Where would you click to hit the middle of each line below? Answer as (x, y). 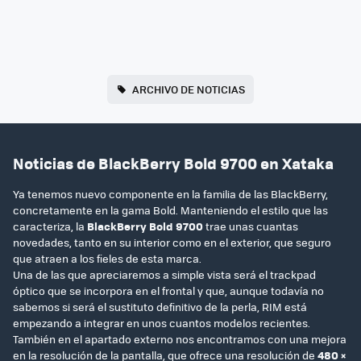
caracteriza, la (50, 226)
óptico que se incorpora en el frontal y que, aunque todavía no (168, 291)
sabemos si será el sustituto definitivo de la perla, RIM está (160, 307)
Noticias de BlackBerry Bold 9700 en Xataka (173, 163)
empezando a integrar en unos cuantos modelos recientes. (162, 323)
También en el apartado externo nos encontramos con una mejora (180, 339)
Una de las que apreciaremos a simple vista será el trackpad (164, 275)
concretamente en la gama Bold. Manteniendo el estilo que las (170, 210)
